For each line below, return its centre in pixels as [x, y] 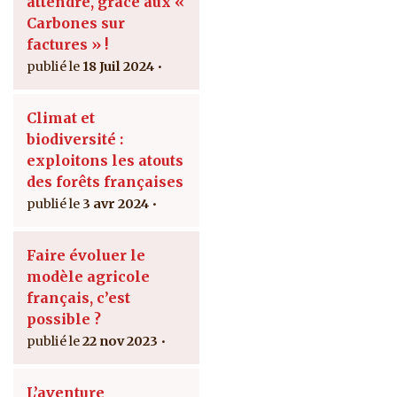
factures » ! [67, 44]
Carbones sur [76, 23]
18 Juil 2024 [118, 66]
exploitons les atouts [105, 160]
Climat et [61, 117]
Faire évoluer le [86, 255]
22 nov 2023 [120, 341]
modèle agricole [88, 276]
